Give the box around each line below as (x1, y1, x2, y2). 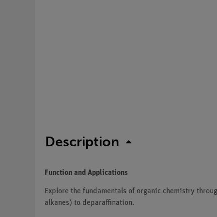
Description (45, 133, 119, 150)
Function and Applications (45, 169, 128, 177)
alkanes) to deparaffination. (45, 199, 134, 207)
